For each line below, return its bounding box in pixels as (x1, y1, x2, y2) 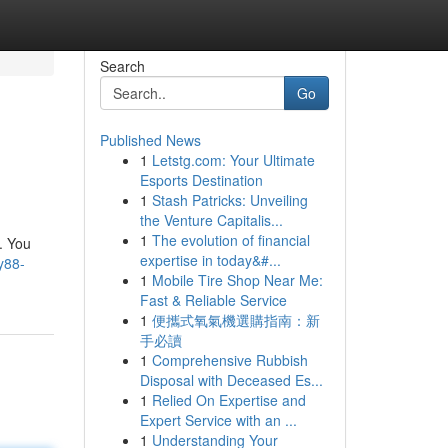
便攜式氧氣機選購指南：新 (151, 310, 320, 330)
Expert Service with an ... (139, 410, 297, 430)
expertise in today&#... (139, 250, 281, 270)
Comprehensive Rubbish (151, 350, 308, 370)
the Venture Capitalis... (139, 210, 283, 230)
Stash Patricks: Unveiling (151, 190, 308, 210)
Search (99, 56, 145, 76)
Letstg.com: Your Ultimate (151, 150, 315, 170)
